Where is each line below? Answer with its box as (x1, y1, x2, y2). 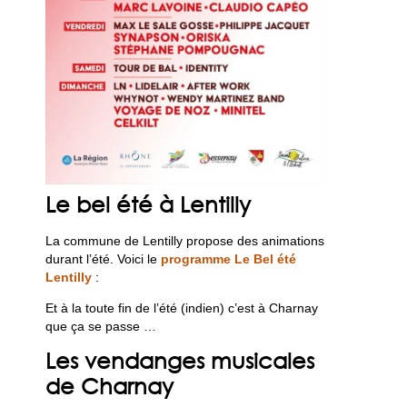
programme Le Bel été (161, 251, 297, 266)
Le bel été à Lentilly (45, 190, 252, 217)
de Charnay (45, 372, 174, 400)
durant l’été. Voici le (45, 251, 162, 266)
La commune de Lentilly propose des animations (45, 233, 325, 248)
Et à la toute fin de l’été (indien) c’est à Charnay (45, 300, 319, 315)
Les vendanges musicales (45, 347, 315, 374)
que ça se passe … (45, 318, 157, 333)
